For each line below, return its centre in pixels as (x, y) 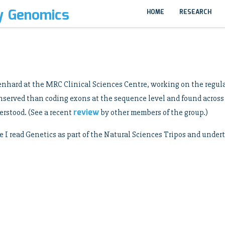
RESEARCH (195, 12)
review (86, 113)
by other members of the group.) (153, 113)
